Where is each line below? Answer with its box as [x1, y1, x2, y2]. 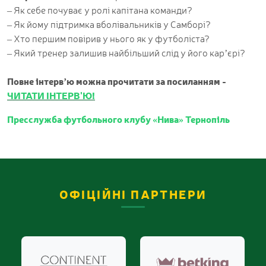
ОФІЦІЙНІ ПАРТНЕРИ [59, 186, 207, 202]
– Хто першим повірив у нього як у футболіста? [7, 31, 210, 45]
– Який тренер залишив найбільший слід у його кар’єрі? [7, 46, 245, 59]
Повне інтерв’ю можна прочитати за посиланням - [7, 74, 226, 88]
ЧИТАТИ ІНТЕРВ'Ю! [7, 88, 95, 102]
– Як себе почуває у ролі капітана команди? [7, 3, 192, 17]
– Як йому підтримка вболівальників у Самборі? [7, 17, 211, 31]
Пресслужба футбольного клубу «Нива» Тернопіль [7, 112, 230, 126]
